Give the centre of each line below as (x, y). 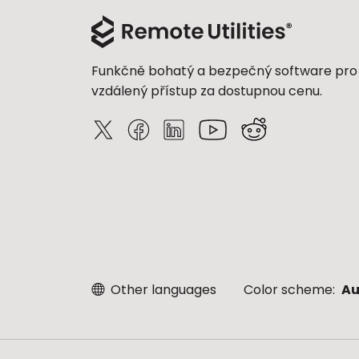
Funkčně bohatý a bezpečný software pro (224, 71)
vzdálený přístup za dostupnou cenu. (207, 91)
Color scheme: (291, 290)
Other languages (162, 290)
